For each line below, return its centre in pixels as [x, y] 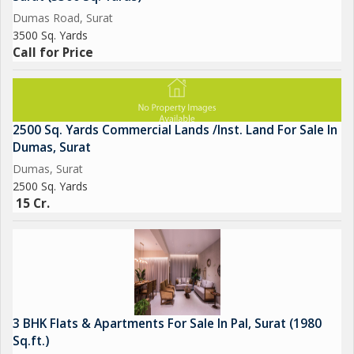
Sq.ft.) [31, 341]
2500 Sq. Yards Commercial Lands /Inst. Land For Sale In [175, 130]
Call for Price [53, 53]
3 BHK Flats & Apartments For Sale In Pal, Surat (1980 [167, 324]
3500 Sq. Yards [50, 35]
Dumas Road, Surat [63, 18]
